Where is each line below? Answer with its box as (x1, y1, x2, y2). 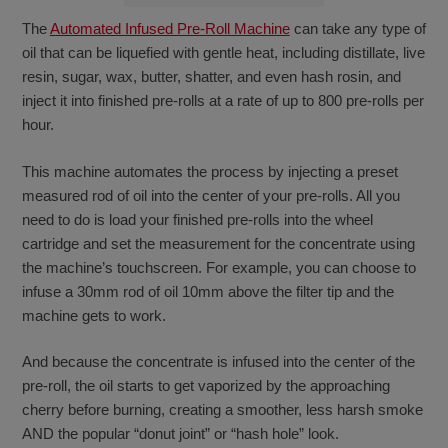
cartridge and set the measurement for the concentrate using (21, 234, 415, 252)
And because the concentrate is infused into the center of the (21, 352, 415, 370)
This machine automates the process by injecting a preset (21, 162, 398, 180)
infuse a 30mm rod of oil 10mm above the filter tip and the (21, 282, 394, 300)
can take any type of (289, 20, 426, 38)
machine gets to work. (21, 306, 166, 324)
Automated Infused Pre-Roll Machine (49, 20, 290, 38)
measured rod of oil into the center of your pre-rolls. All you (21, 186, 400, 204)
